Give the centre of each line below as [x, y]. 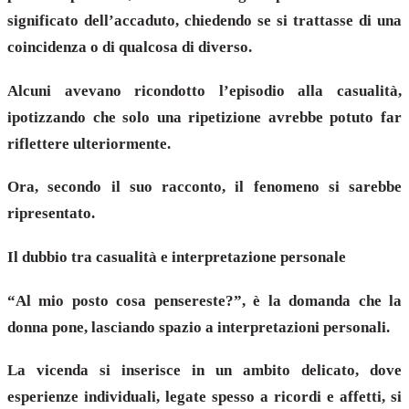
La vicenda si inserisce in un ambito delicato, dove [204, 371]
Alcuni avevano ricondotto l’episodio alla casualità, [204, 90]
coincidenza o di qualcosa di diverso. [130, 47]
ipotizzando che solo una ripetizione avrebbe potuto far [204, 117]
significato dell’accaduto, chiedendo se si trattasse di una [204, 20]
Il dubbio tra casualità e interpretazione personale [177, 257]
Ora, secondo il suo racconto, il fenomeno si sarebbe [204, 187]
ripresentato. [51, 214]
